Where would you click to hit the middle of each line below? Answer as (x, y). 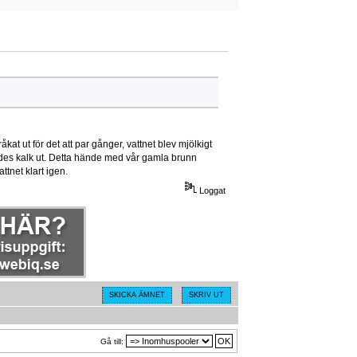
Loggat (212, 190)
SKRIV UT (206, 295)
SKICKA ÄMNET (137, 295)
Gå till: (112, 342)
